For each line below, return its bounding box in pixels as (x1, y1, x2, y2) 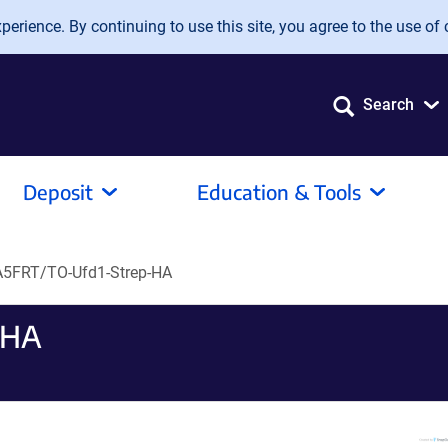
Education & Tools (197, 179, 361, 204)
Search (363, 95, 414, 114)
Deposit (23, 179, 93, 204)
